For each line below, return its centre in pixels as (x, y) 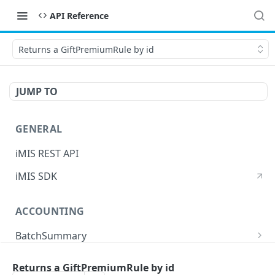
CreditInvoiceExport (61, 259)
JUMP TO (37, 91)
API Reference (79, 15)
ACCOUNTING (50, 211)
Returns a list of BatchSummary (95, 254)
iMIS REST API (47, 153)
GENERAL (39, 129)
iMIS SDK (36, 176)
